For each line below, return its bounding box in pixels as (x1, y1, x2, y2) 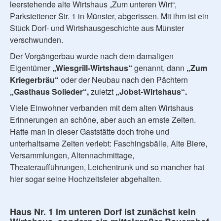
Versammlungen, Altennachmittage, (10, 149, 134, 161)
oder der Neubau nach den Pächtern (59, 74, 188, 85)
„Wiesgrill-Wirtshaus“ (52, 62, 132, 74)
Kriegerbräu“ (10, 74, 59, 85)
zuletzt (89, 86, 115, 97)
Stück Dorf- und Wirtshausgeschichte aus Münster (10, 22, 184, 34)
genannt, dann (132, 62, 186, 74)
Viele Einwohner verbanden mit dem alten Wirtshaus (10, 102, 193, 113)
